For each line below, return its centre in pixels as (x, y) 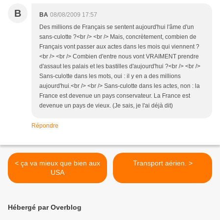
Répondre (45, 126)
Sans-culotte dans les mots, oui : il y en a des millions (110, 76)
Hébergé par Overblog (45, 207)
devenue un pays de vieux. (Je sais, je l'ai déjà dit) (106, 106)
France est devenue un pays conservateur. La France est (115, 96)
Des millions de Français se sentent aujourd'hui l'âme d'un (117, 27)
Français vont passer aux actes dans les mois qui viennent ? (119, 47)
